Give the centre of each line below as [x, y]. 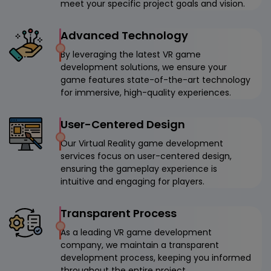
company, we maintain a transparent [140, 245]
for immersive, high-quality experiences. [146, 92]
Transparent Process [119, 213]
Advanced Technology [124, 35]
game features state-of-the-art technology [155, 80]
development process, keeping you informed [156, 257]
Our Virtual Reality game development [142, 143]
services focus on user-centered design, [146, 156]
